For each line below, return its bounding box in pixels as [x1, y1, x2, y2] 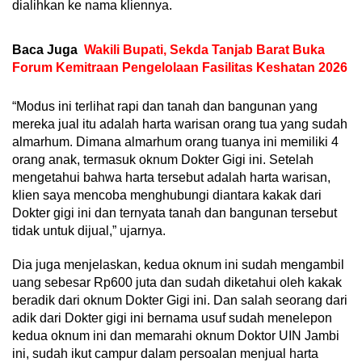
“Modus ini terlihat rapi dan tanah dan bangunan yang [12, 99, 318, 113]
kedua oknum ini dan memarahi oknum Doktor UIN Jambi [12, 328, 339, 343]
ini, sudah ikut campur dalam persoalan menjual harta [12, 346, 318, 360]
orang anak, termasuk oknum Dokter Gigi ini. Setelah [12, 152, 314, 166]
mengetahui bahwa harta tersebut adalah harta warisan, [12, 170, 330, 184]
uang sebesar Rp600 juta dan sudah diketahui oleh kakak [12, 275, 342, 289]
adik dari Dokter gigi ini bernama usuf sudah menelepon [12, 310, 332, 325]
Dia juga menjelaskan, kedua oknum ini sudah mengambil [12, 257, 344, 271]
